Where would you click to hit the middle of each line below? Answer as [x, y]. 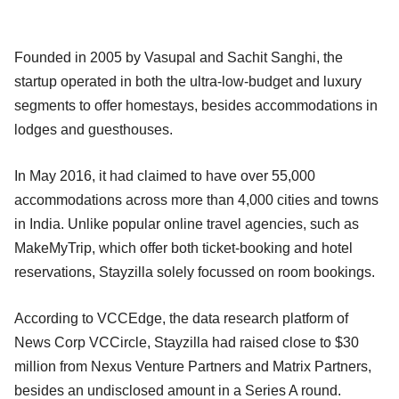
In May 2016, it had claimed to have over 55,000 [165, 175]
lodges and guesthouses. [94, 129]
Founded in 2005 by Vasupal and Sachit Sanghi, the [179, 57]
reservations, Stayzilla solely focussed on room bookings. [195, 272]
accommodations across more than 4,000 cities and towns [196, 199]
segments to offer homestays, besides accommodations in [196, 105]
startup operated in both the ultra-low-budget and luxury [188, 81]
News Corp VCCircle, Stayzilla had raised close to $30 [187, 342]
